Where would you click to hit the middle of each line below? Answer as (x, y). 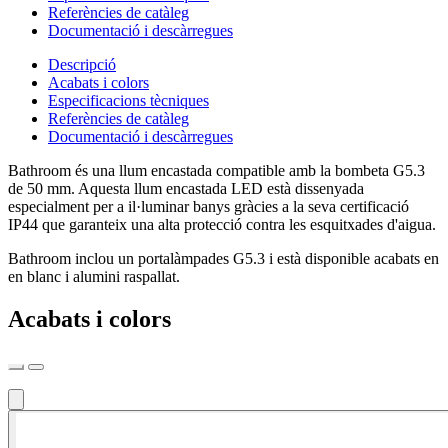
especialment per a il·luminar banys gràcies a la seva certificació (208, 206)
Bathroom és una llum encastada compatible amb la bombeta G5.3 (216, 170)
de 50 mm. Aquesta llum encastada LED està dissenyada (186, 188)
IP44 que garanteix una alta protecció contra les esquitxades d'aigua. (222, 224)
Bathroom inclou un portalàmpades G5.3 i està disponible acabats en (223, 258)
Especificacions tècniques (128, 100)
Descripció (82, 64)
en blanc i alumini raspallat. (94, 276)
